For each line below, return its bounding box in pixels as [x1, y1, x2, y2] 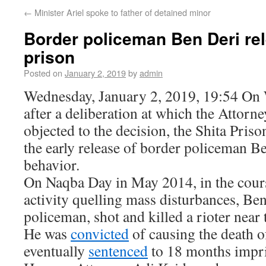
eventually [24, 240, 88, 261]
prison [24, 45, 75, 69]
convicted [71, 223, 129, 243]
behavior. [24, 154, 80, 175]
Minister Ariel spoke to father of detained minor [32, 6, 211, 18]
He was [24, 223, 71, 243]
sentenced [88, 240, 148, 261]
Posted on [24, 66, 62, 79]
